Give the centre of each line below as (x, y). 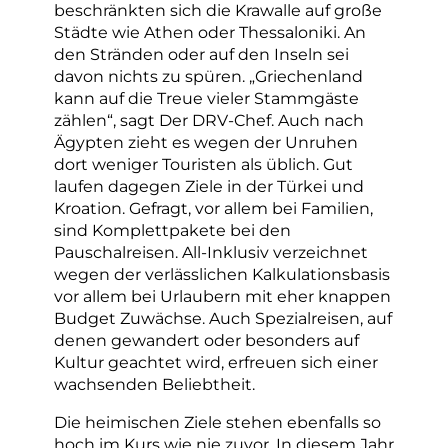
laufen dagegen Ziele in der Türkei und (209, 185)
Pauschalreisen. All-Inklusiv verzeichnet (211, 251)
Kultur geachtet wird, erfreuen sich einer (216, 361)
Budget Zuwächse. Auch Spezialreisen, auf (223, 317)
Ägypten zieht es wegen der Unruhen (206, 141)
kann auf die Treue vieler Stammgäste (206, 97)
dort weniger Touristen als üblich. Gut (203, 163)
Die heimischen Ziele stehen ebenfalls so (217, 422)
